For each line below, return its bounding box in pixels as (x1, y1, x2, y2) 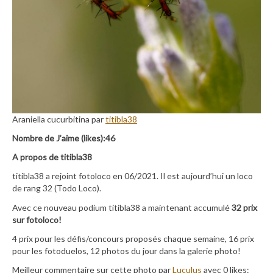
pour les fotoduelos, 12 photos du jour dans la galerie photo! (12, 245, 241, 256)
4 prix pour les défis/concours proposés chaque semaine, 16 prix (12, 233, 254, 244)
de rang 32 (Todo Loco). (12, 183, 101, 194)
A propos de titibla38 (12, 152, 92, 163)
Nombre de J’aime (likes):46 (12, 133, 115, 144)
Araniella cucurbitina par (12, 113, 105, 124)
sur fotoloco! (12, 214, 62, 225)
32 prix (232, 202, 257, 213)
